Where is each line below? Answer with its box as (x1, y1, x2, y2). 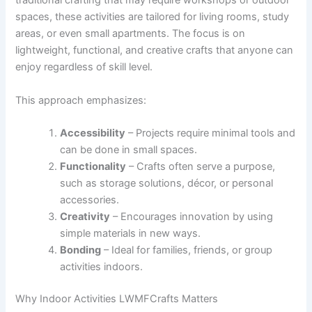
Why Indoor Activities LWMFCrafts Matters (15, 292, 219, 305)
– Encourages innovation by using (110, 210, 274, 224)
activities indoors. (60, 260, 143, 274)
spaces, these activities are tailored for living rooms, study (15, 10, 290, 24)
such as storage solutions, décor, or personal (60, 177, 274, 190)
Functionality (60, 160, 127, 173)
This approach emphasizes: (15, 93, 147, 107)
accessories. (60, 194, 120, 207)
